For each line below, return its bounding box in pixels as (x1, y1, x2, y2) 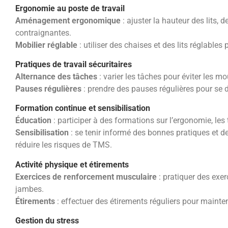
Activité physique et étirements (15, 159, 129, 169)
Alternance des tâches (15, 72, 97, 82)
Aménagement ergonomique (15, 15, 121, 25)
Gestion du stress (15, 216, 79, 226)
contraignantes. (15, 27, 71, 38)
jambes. (15, 184, 44, 194)
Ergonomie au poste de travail (15, 3, 125, 13)
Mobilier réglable (15, 40, 77, 50)
